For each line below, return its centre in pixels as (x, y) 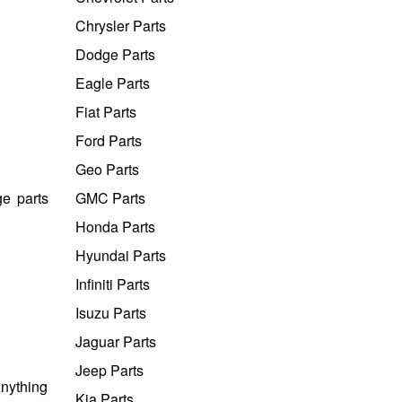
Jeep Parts (109, 370)
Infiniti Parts (112, 284)
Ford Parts (108, 140)
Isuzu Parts (110, 312)
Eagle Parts (112, 83)
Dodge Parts (115, 54)
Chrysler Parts (120, 25)
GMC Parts (110, 197)
